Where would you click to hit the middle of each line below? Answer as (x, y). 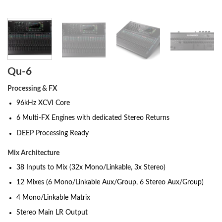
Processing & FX (32, 89)
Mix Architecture (33, 153)
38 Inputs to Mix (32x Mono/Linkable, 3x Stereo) (91, 167)
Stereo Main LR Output (52, 213)
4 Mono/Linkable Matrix (54, 197)
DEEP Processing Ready (53, 133)
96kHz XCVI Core (43, 103)
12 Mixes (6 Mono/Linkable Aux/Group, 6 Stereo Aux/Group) (110, 183)
